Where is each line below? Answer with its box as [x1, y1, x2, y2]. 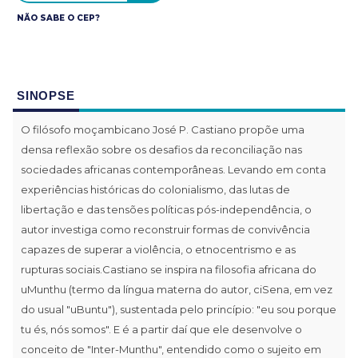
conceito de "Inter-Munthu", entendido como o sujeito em [21, 342, 321, 356]
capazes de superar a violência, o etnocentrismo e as [21, 242, 296, 256]
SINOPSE [17, 88, 75, 102]
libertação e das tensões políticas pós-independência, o [21, 202, 312, 216]
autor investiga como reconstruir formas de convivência [21, 222, 310, 236]
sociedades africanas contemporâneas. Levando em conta [21, 162, 326, 176]
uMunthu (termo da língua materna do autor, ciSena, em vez [21, 282, 332, 296]
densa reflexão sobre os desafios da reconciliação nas [21, 142, 302, 156]
